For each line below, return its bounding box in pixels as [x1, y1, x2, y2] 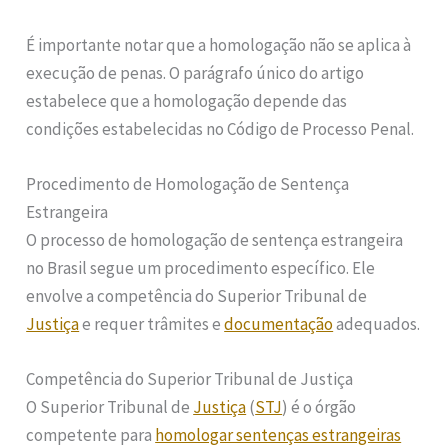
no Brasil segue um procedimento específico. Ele [26, 257, 376, 280]
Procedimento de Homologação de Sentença [26, 173, 350, 196]
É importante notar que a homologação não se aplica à [26, 33, 412, 56]
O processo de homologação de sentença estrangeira [26, 229, 404, 252]
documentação [224, 313, 334, 336]
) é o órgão [282, 396, 357, 419]
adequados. [333, 313, 421, 336]
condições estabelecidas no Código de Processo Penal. [26, 117, 415, 140]
